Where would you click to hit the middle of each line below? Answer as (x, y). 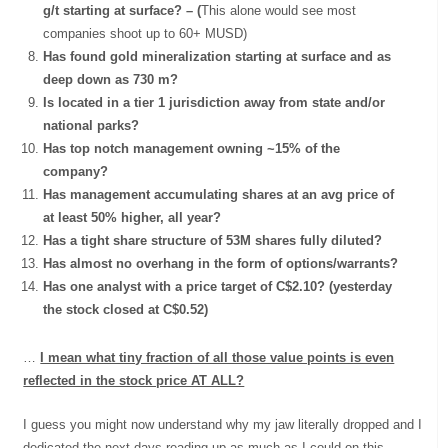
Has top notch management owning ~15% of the (192, 148)
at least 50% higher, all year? (132, 217)
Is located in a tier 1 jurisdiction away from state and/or (214, 102)
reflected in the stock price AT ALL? (134, 380)
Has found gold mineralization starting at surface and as (217, 56)
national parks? (91, 125)
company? (76, 171)
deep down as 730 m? (111, 79)
